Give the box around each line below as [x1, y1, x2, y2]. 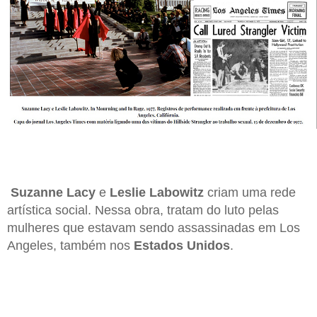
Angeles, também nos [7, 238, 134, 253]
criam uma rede [204, 185, 296, 200]
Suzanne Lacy [11, 185, 96, 200]
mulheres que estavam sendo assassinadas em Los [7, 221, 300, 236]
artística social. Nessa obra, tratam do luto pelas [7, 203, 279, 218]
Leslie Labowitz [110, 185, 204, 200]
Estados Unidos [134, 238, 230, 253]
